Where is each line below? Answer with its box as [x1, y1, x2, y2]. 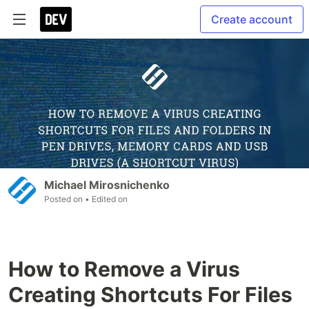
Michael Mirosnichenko [44, 178, 170, 192]
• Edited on [85, 194, 128, 205]
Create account [211, 12, 292, 26]
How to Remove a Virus [8, 257, 240, 282]
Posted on [44, 194, 85, 205]
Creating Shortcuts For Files [8, 282, 292, 308]
